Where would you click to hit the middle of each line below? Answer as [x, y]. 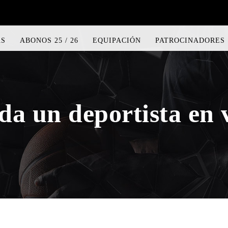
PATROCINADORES [190, 40]
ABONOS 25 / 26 [49, 40]
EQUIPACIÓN [117, 40]
